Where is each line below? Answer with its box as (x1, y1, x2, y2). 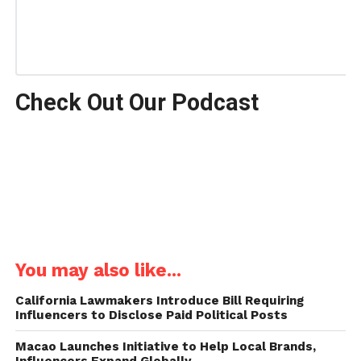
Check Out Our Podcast (15, 88, 259, 116)
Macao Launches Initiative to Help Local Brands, (15, 338, 316, 354)
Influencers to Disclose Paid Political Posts (15, 307, 288, 322)
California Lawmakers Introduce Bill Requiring (15, 293, 304, 308)
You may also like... (15, 259, 181, 280)
